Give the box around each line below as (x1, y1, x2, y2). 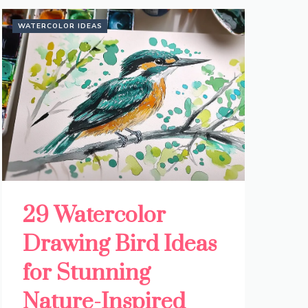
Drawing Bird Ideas (22, 230, 217, 259)
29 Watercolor (22, 201, 166, 230)
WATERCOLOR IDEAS (17, 21, 102, 32)
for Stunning (22, 259, 151, 288)
